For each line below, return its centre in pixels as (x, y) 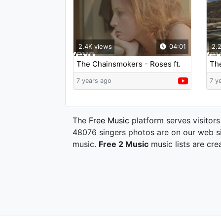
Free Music (109, 120)
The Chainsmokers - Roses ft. (129, 64)
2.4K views (95, 46)
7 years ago (94, 81)
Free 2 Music (124, 144)
